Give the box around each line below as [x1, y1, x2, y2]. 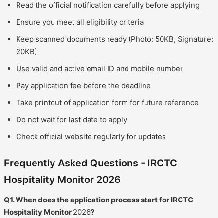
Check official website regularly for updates [16, 131, 166, 141]
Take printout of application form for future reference [16, 97, 199, 107]
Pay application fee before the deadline [16, 80, 151, 90]
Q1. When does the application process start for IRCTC [4, 195, 193, 204]
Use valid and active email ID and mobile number [16, 63, 183, 73]
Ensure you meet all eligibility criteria [16, 17, 144, 27]
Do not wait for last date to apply [16, 114, 127, 124]
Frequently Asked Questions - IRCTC [4, 157, 177, 169]
